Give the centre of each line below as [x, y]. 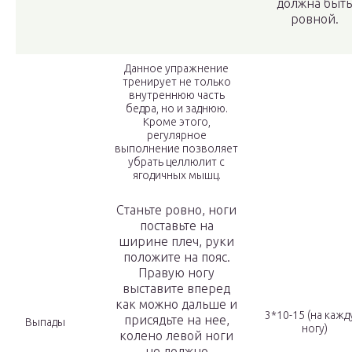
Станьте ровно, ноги [176, 210]
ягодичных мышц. [176, 176]
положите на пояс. [176, 257]
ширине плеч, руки [176, 242]
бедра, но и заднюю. [176, 109]
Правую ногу [176, 273]
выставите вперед [176, 289]
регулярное [176, 136]
